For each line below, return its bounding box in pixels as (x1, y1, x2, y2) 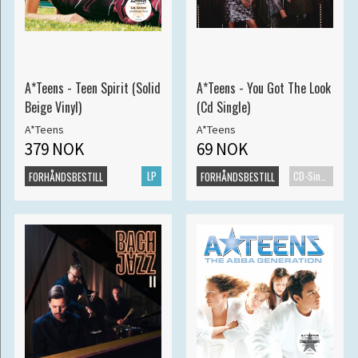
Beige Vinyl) (24, 97, 82, 117)
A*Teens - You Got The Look (196, 78, 331, 98)
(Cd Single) (196, 97, 250, 117)
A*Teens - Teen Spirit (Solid (24, 78, 161, 98)
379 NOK (24, 137, 84, 160)
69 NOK (196, 137, 248, 160)
